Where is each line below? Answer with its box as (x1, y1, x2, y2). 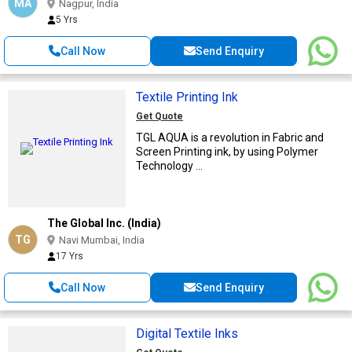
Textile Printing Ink (136, 89, 238, 104)
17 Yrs (56, 250, 83, 262)
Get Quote (136, 110, 183, 122)
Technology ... (136, 159, 203, 172)
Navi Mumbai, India (59, 233, 145, 246)
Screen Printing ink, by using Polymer (136, 145, 318, 158)
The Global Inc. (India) (47, 216, 161, 229)
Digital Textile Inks (136, 325, 238, 341)
